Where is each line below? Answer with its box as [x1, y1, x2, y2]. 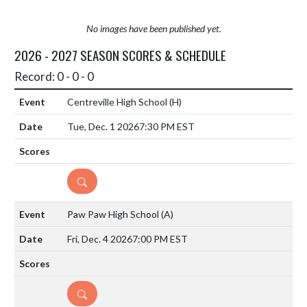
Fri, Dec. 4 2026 [67, 233, 132, 245]
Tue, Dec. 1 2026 [67, 121, 139, 133]
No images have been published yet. [86, 23, 221, 35]
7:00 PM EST [132, 233, 188, 245]
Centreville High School [67, 96, 169, 108]
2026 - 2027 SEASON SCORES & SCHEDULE [14, 45, 226, 65]
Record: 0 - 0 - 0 [14, 69, 94, 84]
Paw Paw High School [67, 208, 161, 221]
